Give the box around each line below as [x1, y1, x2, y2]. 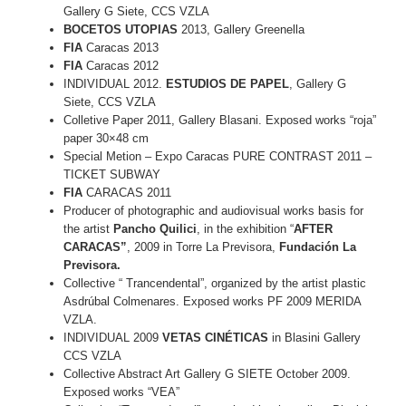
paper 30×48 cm [63, 131, 149, 146]
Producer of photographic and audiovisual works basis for [63, 204, 363, 218]
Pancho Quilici [113, 222, 197, 237]
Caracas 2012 [82, 59, 159, 73]
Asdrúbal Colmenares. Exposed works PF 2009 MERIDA [63, 295, 361, 309]
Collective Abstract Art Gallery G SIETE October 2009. [63, 367, 351, 382]
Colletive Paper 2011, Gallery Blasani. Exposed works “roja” [63, 113, 376, 128]
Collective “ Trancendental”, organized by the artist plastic [63, 276, 366, 291]
